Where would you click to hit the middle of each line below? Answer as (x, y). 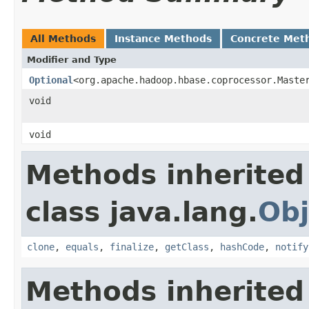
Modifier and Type (72, 59)
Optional (51, 80)
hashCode (242, 247)
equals (82, 247)
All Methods (63, 38)
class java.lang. (142, 212)
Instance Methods (163, 38)
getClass (187, 247)
